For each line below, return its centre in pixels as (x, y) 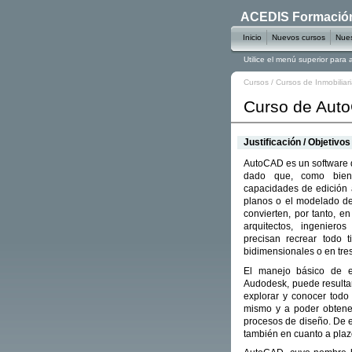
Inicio (252, 37)
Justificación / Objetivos (297, 143)
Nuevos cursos (299, 37)
